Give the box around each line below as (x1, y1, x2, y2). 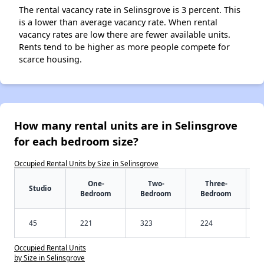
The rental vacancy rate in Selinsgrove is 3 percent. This (19, 4, 240, 16)
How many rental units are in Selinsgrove (14, 118, 237, 133)
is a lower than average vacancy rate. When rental (19, 16, 217, 28)
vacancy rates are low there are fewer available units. (19, 29, 230, 41)
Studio (29, 183, 51, 193)
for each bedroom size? (14, 134, 138, 149)
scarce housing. (19, 54, 82, 65)
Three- (204, 179, 227, 189)
